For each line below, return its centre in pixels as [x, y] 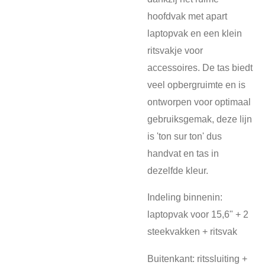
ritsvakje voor [175, 51]
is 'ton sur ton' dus [185, 136]
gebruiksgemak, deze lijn [200, 119]
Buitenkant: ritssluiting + [197, 258]
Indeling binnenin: [185, 197]
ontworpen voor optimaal [199, 102]
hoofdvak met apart [187, 16]
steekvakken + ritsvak [192, 232]
